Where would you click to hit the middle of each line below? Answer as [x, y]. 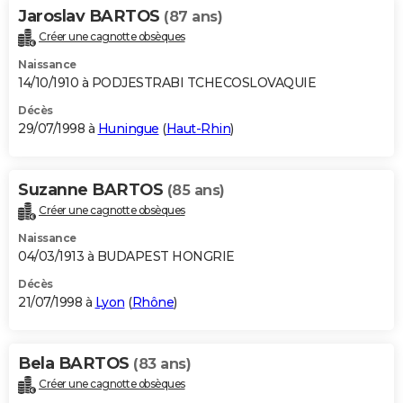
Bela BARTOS [76, 364]
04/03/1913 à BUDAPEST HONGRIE [126, 257]
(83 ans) [162, 364]
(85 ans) [196, 191]
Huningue [128, 129]
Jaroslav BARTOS [91, 17]
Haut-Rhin [198, 129]
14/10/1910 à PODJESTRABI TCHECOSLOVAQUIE [167, 83]
